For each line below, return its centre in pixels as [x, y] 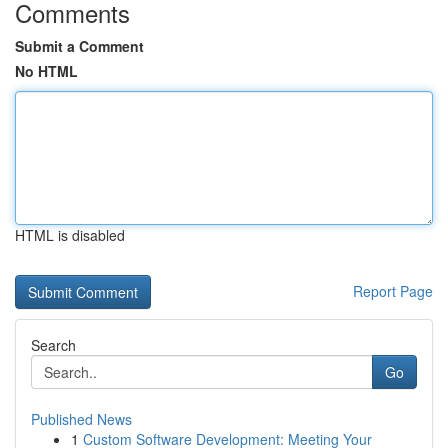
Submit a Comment [79, 46]
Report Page [393, 291]
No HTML [46, 71]
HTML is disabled [70, 235]
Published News [81, 419]
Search [53, 345]
